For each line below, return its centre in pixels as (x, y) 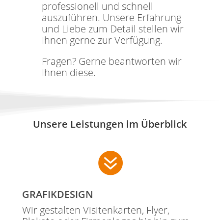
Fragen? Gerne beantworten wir (111, 61)
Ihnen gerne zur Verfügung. (102, 40)
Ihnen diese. (69, 73)
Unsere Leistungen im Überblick (110, 124)
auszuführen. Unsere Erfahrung (111, 18)
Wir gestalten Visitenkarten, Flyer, (96, 210)
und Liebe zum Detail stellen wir (112, 29)
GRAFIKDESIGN (57, 194)
